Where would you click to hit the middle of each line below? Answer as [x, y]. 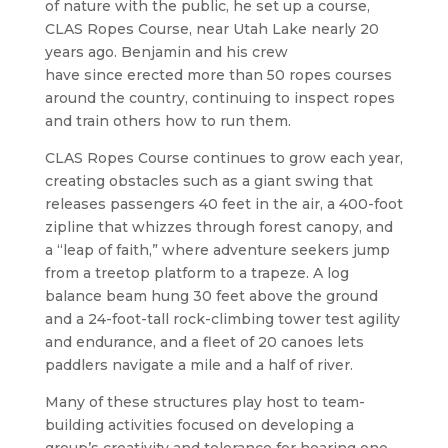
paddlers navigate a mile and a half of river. [198, 364]
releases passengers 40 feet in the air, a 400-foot [223, 203]
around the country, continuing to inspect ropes [219, 97]
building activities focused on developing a [199, 424]
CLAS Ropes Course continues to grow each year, [223, 157]
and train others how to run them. [167, 120]
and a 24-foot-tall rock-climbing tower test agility [222, 318]
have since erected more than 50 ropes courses [218, 74]
